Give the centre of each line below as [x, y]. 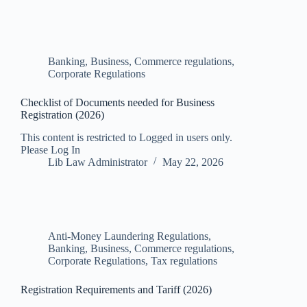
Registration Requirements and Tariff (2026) [116, 290]
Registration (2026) [62, 115]
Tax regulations [184, 261]
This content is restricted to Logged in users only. [126, 138]
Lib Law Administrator [98, 162]
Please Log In [50, 150]
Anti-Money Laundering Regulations [128, 236]
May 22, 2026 [193, 162]
